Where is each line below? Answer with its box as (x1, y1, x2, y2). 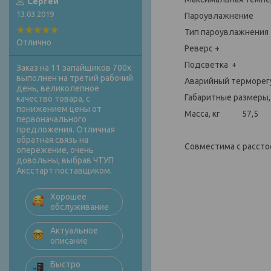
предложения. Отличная (16, 125, 115, 135)
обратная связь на (16, 135, 88, 145)
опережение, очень (16, 145, 94, 155)
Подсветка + (184, 59, 237, 70)
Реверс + (184, 43, 220, 53)
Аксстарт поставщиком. (16, 166, 112, 176)
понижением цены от (16, 104, 102, 114)
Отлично (16, 38, 51, 48)
